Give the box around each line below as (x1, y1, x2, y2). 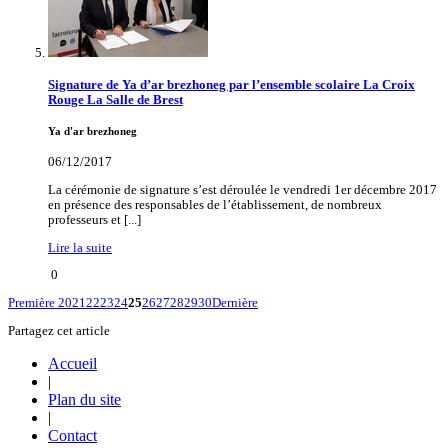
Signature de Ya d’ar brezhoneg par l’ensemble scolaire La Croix (48, 78, 415, 93)
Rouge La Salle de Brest (48, 93, 183, 108)
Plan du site (48, 390, 121, 408)
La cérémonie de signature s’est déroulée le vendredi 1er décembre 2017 (48, 182, 437, 197)
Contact (48, 426, 97, 444)
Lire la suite (48, 240, 112, 255)
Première (8, 296, 58, 311)
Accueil (48, 354, 97, 372)
